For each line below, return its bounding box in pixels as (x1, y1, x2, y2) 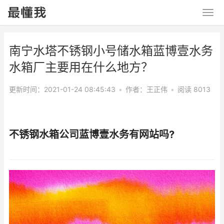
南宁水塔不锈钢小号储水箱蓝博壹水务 (9, 43, 213, 58)
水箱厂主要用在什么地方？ (9, 60, 153, 74)
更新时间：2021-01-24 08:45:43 (9, 85, 115, 93)
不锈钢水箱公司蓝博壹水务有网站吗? (9, 128, 174, 140)
